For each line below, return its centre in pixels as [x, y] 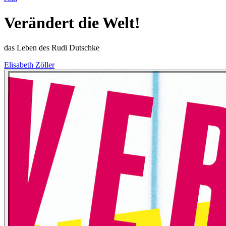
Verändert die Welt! [72, 23]
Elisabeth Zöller [29, 65]
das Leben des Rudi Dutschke [52, 47]
